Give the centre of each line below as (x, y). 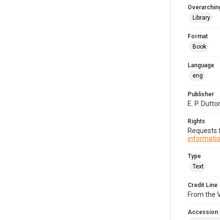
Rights (196, 121)
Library (201, 18)
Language (201, 65)
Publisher (201, 94)
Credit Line (203, 185)
